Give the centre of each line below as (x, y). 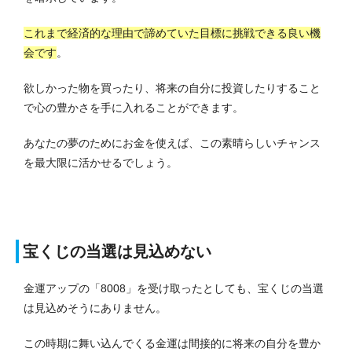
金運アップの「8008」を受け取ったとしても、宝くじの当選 (174, 288)
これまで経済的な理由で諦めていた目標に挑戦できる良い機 (172, 33)
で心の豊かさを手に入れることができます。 (134, 107)
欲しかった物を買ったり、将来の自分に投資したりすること (172, 88)
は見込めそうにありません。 (95, 308)
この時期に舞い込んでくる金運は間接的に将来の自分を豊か (172, 343)
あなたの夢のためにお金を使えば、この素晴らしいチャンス (172, 143)
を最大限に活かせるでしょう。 (101, 162)
